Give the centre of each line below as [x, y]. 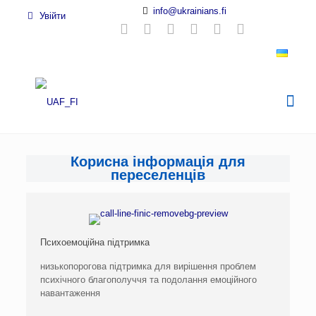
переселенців [158, 175]
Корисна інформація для [158, 162]
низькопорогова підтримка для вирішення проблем [148, 266]
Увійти [51, 16]
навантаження [71, 293]
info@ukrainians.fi [189, 11]
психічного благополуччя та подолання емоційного [149, 280]
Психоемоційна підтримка [95, 242]
